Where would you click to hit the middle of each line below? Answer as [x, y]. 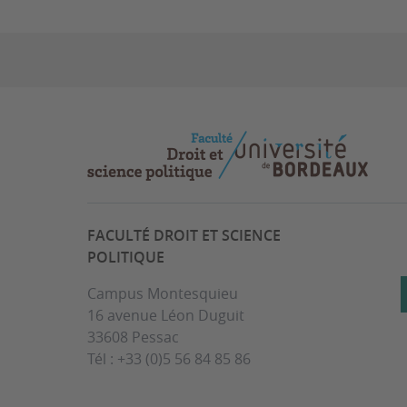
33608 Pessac [133, 337]
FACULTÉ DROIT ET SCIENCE [184, 235]
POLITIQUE [126, 257]
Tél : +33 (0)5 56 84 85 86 [169, 358]
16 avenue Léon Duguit [166, 315]
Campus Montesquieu [163, 293]
